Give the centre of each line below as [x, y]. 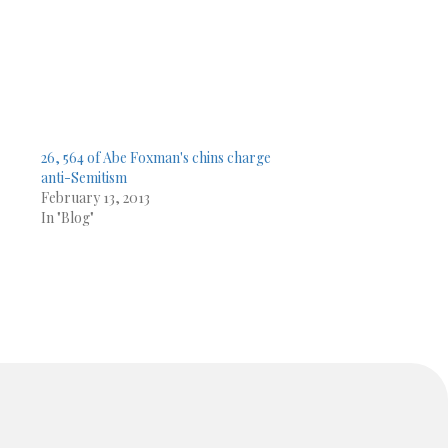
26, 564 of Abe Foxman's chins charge [155, 157]
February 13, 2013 [95, 197]
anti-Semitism [83, 177]
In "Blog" [67, 217]
